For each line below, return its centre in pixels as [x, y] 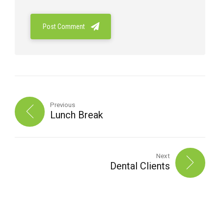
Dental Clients [140, 166]
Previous [63, 105]
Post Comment [64, 27]
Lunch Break [77, 115]
